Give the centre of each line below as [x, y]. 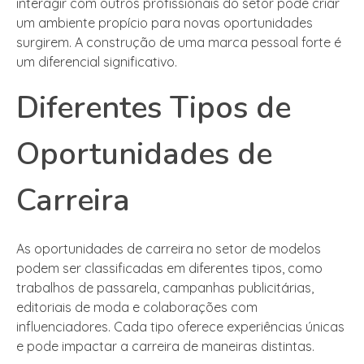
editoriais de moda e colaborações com [137, 307]
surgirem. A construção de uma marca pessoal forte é [179, 42]
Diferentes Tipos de [154, 107]
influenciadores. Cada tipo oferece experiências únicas [180, 326]
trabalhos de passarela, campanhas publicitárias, [165, 287]
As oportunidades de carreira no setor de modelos [169, 248]
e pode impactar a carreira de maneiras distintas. [165, 346]
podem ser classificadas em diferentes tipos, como [169, 268]
